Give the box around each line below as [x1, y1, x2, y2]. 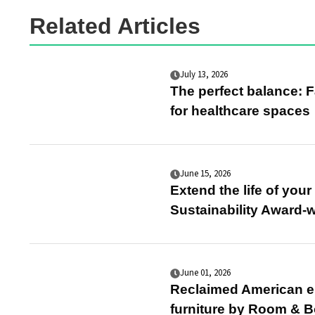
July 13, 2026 [180, 68, 228, 82]
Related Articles [30, 13, 200, 39]
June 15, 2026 [180, 167, 231, 181]
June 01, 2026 [180, 266, 231, 280]
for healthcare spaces [170, 103, 310, 119]
